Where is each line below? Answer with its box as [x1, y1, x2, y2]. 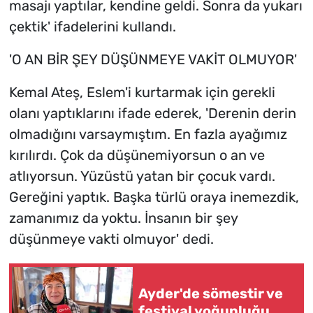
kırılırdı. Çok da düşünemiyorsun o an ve [8, 147, 265, 164]
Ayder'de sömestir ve [138, 285, 283, 303]
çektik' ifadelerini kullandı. [8, 18, 176, 36]
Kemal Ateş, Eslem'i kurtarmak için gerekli [8, 84, 275, 101]
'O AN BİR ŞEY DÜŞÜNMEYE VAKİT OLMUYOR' [8, 51, 297, 68]
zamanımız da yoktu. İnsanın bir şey [8, 210, 238, 227]
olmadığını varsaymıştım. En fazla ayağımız [8, 126, 287, 143]
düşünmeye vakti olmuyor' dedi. [8, 231, 214, 248]
